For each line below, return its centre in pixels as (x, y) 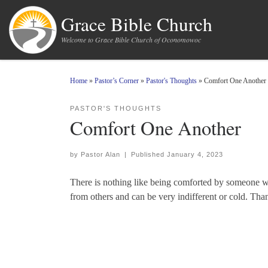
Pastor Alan (100, 154)
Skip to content (41, 16)
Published (149, 154)
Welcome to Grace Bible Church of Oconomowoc (131, 40)
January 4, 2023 (195, 154)
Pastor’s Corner (117, 81)
